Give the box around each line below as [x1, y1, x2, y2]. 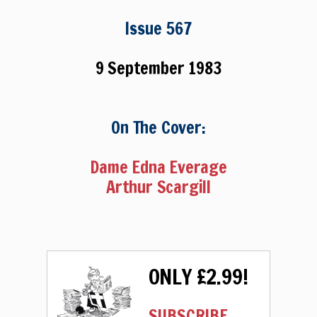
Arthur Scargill [105, 174, 211, 199]
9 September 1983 [95, 55, 222, 80]
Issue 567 [125, 16, 192, 40]
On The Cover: [111, 115, 206, 139]
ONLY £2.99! [148, 260, 248, 292]
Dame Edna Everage [90, 154, 227, 179]
